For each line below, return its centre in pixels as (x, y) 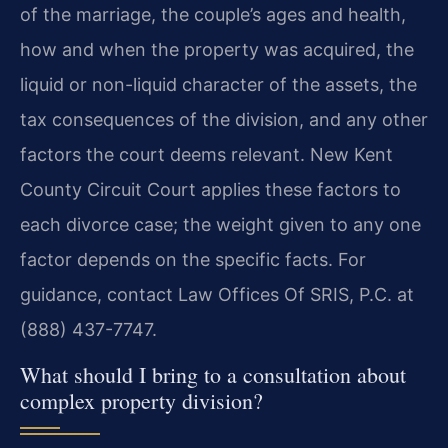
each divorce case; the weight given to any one (220, 225)
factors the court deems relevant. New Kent (206, 155)
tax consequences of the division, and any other (224, 120)
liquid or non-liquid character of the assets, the (218, 85)
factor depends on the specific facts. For (193, 260)
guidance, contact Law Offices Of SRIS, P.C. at (217, 295)
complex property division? (141, 400)
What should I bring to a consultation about (213, 374)
